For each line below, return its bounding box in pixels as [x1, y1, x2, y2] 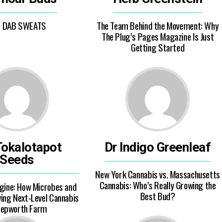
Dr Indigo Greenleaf [104, 140, 211, 155]
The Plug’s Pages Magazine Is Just [101, 29, 214, 44]
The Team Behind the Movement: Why [96, 18, 219, 33]
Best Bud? [140, 189, 175, 203]
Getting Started [130, 40, 185, 55]
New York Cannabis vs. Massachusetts [95, 167, 220, 181]
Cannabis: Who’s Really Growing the [99, 178, 216, 192]
